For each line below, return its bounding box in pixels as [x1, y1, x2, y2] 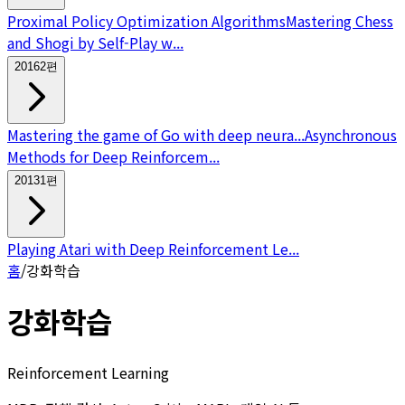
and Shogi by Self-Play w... [7, 31, 184, 53]
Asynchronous [305, 123, 397, 146]
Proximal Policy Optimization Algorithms [7, 9, 286, 32]
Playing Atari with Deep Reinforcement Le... [7, 237, 299, 259]
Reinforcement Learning [7, 361, 169, 383]
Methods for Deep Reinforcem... [7, 145, 220, 167]
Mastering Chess [286, 9, 393, 32]
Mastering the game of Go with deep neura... [7, 123, 305, 146]
